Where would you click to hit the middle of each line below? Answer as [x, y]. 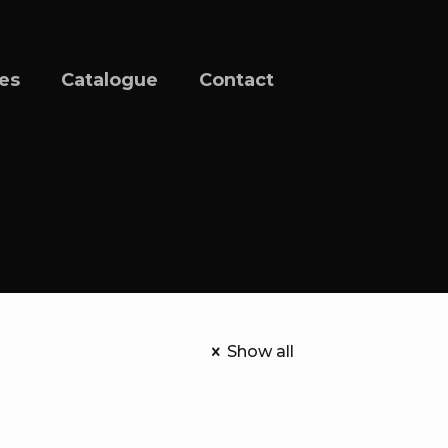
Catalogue [109, 80]
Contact [236, 80]
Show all [260, 351]
